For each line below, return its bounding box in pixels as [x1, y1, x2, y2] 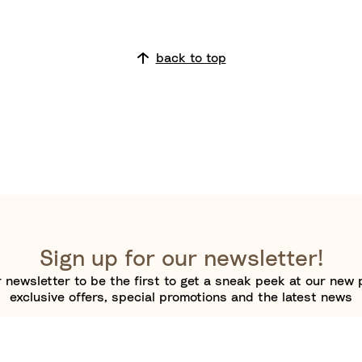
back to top [155, 52, 226, 65]
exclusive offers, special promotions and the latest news [10, 291, 352, 304]
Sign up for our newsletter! [39, 248, 323, 271]
